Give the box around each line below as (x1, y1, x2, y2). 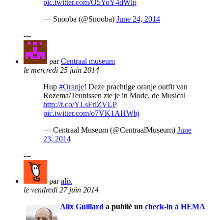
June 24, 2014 (116, 15, 160, 24)
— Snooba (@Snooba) (43, 15, 116, 24)
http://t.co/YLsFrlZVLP (43, 100, 116, 109)
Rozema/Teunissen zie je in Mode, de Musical (43, 91, 186, 100)
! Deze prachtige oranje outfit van (84, 82, 188, 91)
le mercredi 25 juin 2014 (24, 66, 99, 75)
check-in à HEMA (145, 202, 205, 211)
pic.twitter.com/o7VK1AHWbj (43, 109, 139, 118)
